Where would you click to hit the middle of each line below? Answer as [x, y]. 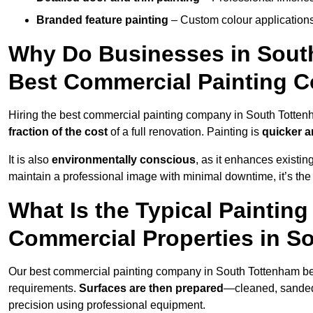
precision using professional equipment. [107, 305]
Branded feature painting [102, 20]
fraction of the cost [58, 132]
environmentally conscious [124, 160]
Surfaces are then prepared [151, 289]
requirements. [44, 289]
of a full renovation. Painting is [185, 132]
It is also [30, 160]
